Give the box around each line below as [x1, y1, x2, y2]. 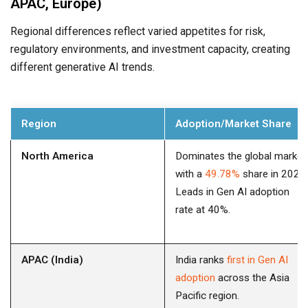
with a [175, 168, 205, 181]
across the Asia [218, 272, 289, 285]
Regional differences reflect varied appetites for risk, [10, 25, 265, 38]
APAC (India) [21, 254, 83, 267]
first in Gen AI [227, 254, 288, 267]
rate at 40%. [175, 203, 230, 217]
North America [21, 150, 93, 163]
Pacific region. [175, 289, 239, 302]
